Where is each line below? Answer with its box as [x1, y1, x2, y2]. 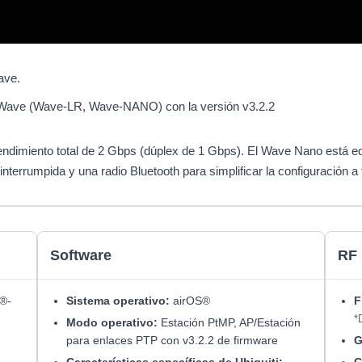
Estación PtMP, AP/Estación [157, 315, 301, 329]
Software [49, 246, 112, 263]
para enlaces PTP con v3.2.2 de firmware [65, 333, 278, 347]
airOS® [169, 293, 210, 307]
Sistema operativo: [65, 293, 170, 307]
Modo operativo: [65, 315, 158, 329]
